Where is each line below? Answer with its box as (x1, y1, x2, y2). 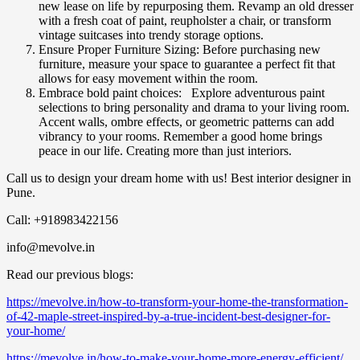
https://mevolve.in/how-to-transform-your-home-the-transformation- (6, 295, 348, 309)
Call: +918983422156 (6, 213, 118, 227)
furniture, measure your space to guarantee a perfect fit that (39, 57, 335, 72)
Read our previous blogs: (6, 268, 133, 282)
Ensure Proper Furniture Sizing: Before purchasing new (39, 43, 321, 57)
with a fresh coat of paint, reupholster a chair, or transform (39, 14, 331, 28)
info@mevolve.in (6, 240, 95, 255)
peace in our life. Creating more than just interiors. (39, 144, 292, 158)
